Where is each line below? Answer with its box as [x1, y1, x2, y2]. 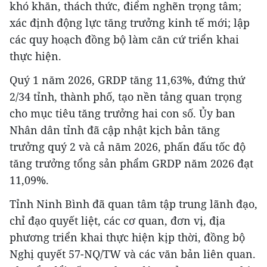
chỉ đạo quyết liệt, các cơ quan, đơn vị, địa [10, 213, 225, 228]
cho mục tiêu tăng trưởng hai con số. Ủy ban [10, 105, 235, 120]
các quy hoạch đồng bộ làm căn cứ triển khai [10, 32, 239, 46]
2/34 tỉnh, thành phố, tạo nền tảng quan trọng [10, 89, 242, 104]
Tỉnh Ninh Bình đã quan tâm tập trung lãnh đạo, [10, 196, 257, 211]
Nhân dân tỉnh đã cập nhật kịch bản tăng [10, 122, 220, 137]
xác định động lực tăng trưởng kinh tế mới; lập [10, 15, 250, 30]
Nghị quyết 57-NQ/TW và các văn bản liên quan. [10, 246, 256, 261]
